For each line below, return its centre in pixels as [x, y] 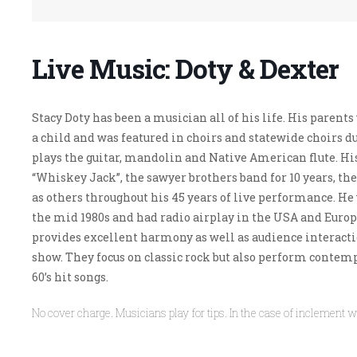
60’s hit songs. [70, 277]
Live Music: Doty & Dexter [185, 68]
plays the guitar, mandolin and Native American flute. [186, 157]
